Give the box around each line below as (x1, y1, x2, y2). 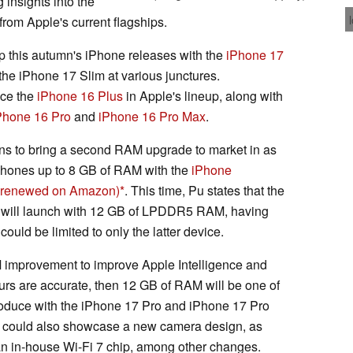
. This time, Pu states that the (124, 180, 284, 199)
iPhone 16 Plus (37, 86, 123, 105)
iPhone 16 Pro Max (98, 106, 206, 125)
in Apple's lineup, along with (123, 86, 283, 105)
